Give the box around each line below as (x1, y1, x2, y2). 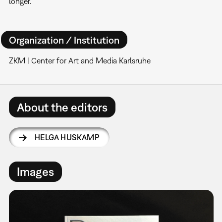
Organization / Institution (8, 34, 119, 46)
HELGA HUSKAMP (34, 132, 100, 142)
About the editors (16, 100, 108, 114)
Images (16, 165, 54, 179)
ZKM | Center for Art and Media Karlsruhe (8, 56, 151, 65)
